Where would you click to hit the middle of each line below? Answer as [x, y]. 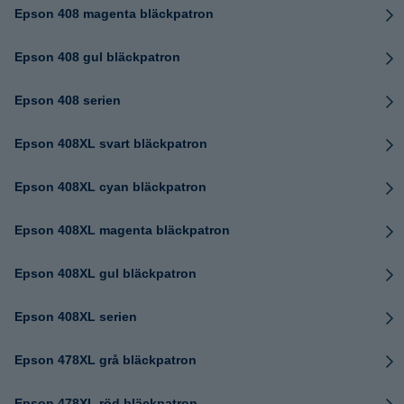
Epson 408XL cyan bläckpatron [110, 187]
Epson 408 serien [68, 100]
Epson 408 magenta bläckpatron [114, 14]
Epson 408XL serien [76, 317]
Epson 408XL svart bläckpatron [111, 143]
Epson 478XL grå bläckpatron [106, 360]
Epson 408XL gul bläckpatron [106, 273]
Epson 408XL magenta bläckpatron [122, 230]
